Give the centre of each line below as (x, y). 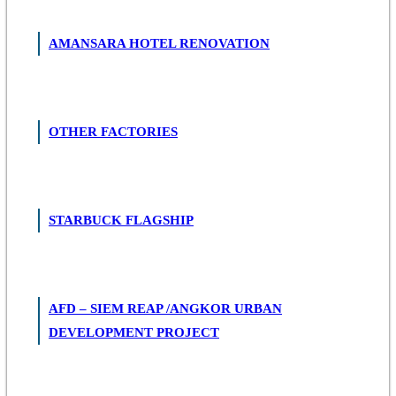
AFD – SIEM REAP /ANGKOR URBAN (165, 308)
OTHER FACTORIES (113, 131)
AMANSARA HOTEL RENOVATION (159, 43)
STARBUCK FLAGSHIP (121, 220)
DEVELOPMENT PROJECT (134, 332)
